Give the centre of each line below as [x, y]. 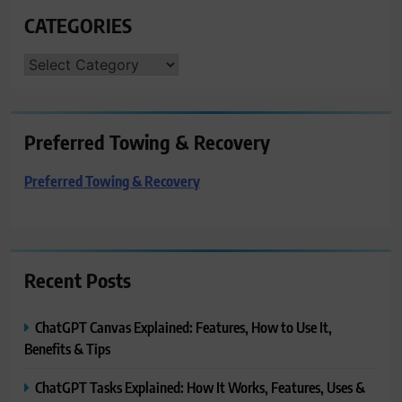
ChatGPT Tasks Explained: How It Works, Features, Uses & [200, 387]
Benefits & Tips [67, 348]
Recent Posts [78, 280]
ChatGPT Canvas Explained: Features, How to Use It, [184, 327]
